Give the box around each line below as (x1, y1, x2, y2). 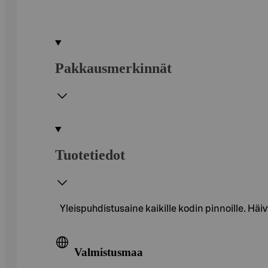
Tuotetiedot (55, 147, 125, 163)
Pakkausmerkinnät (55, 60, 172, 76)
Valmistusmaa (74, 246, 143, 259)
